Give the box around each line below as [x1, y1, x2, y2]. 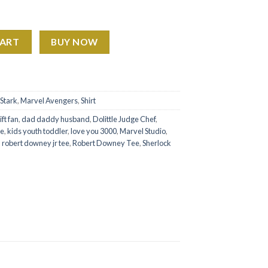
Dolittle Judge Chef [93, 114, 156, 124]
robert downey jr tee [2, 138, 69, 148]
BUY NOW [51, 36, 98, 47]
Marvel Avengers [20, 95, 78, 105]
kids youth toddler [7, 126, 68, 136]
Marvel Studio [120, 126, 166, 136]
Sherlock [142, 138, 171, 148]
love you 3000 [71, 126, 117, 136]
